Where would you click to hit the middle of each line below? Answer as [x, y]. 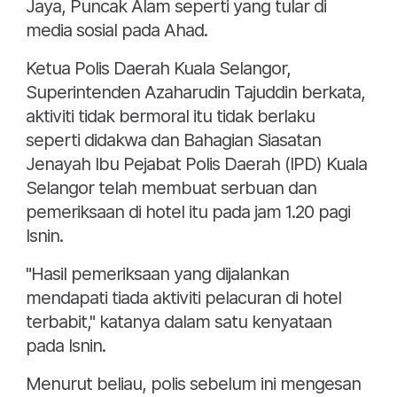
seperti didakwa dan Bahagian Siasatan [173, 140]
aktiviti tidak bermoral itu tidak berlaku [170, 117]
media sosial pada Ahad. [117, 31]
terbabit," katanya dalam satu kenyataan [179, 322]
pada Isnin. [66, 346]
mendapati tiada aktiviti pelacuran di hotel [183, 298]
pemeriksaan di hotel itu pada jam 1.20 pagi [188, 212]
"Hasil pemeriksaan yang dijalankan [157, 274]
